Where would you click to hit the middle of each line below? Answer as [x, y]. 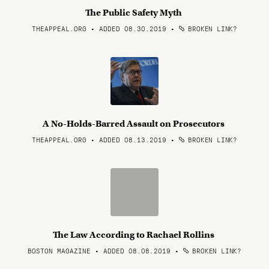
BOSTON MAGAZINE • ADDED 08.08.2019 [99, 250]
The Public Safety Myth [134, 13]
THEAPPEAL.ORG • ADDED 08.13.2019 [99, 139]
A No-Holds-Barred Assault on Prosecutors [134, 124]
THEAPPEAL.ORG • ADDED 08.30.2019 [99, 28]
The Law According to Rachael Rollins [134, 235]
